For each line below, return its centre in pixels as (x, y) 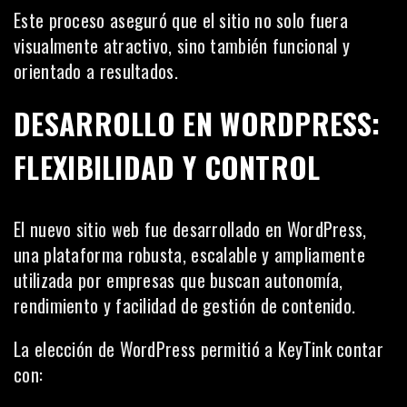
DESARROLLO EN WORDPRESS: (197, 123)
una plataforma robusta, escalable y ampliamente (190, 254)
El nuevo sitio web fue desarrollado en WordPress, (190, 228)
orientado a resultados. (96, 70)
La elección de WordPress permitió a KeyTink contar (199, 348)
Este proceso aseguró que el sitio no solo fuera (181, 20)
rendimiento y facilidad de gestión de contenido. (185, 305)
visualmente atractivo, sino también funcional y (182, 45)
